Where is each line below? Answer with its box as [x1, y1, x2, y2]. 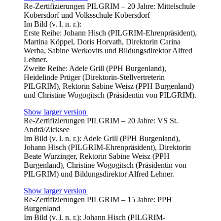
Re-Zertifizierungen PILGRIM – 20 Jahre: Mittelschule [24, 1, 195, 10]
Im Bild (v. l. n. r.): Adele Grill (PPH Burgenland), [24, 134, 180, 143]
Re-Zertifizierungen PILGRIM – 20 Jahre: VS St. [24, 116, 178, 125]
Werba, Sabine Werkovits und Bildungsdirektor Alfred [24, 46, 192, 55]
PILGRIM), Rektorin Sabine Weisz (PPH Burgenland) [24, 81, 194, 90]
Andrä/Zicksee [24, 125, 70, 134]
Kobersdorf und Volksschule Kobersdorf [24, 10, 150, 19]
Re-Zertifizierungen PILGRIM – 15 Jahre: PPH [24, 195, 172, 204]
